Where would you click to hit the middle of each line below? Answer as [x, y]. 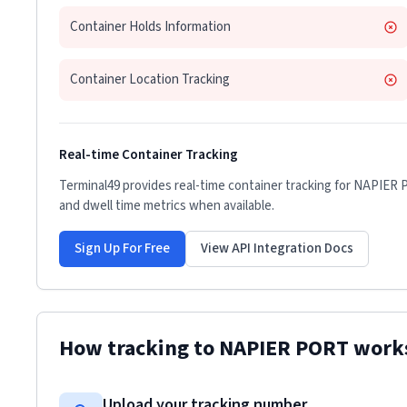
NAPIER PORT [284, 348]
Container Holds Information [150, 27]
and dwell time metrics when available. [167, 206]
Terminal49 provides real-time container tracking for [206, 186]
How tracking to [139, 348]
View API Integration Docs [277, 248]
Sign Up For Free [122, 248]
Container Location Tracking [150, 79]
